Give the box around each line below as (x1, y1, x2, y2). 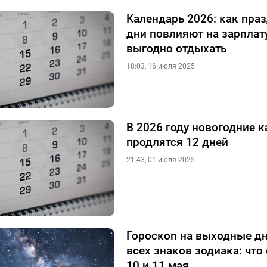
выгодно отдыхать (126, 42, 226, 55)
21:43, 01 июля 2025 (126, 156, 195, 164)
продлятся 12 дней (126, 135, 228, 149)
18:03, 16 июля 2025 (126, 62, 195, 70)
